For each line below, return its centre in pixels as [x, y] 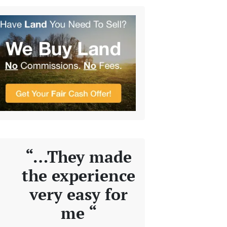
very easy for [79, 194]
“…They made [79, 156]
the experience [79, 175]
